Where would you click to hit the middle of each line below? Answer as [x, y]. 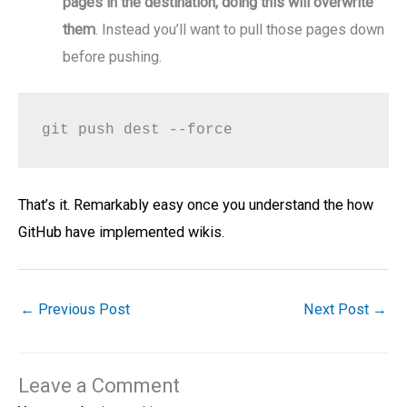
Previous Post [82, 310]
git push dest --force [138, 130]
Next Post [338, 310]
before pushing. [113, 56]
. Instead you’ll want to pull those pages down [240, 29]
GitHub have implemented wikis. [121, 232]
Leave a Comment [99, 386]
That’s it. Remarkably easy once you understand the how [196, 204]
